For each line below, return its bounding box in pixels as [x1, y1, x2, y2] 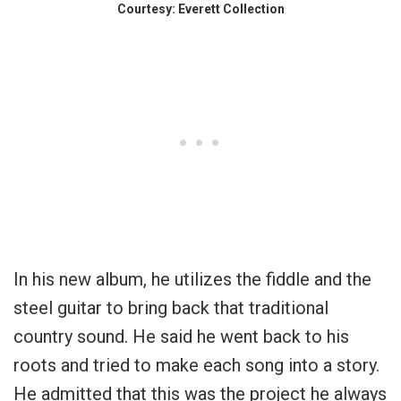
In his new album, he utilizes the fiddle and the [13, 269, 371, 291]
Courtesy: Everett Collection [116, 2, 285, 17]
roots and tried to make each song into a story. [13, 354, 380, 377]
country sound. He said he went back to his [13, 326, 349, 348]
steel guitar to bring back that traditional [13, 297, 328, 320]
